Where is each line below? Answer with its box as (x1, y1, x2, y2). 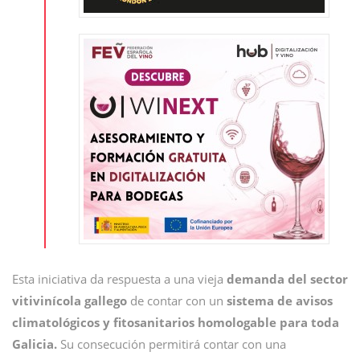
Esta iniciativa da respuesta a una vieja (12, 270, 223, 287)
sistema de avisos (227, 292, 333, 309)
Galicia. (12, 335, 57, 352)
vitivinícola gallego (12, 292, 127, 309)
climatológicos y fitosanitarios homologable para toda (12, 313, 339, 330)
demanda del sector (223, 270, 348, 287)
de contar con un (127, 292, 227, 309)
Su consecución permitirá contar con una (57, 335, 286, 352)
